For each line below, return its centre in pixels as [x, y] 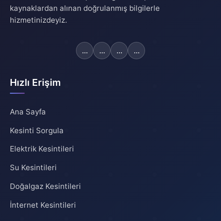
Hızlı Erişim [35, 82]
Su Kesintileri [33, 168]
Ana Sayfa [28, 111]
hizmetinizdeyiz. [38, 20]
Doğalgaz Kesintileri [45, 186]
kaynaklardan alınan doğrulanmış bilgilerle [85, 8]
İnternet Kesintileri [43, 205]
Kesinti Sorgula [37, 130]
